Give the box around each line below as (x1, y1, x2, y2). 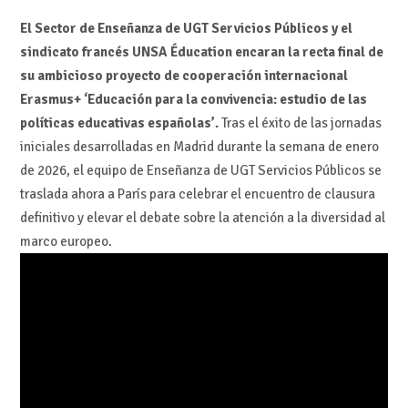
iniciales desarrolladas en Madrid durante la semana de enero (19, 138, 379, 155)
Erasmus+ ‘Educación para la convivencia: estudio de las (19, 90, 367, 107)
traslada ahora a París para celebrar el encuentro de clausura (19, 185, 375, 202)
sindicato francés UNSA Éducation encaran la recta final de (19, 43, 383, 60)
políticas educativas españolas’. (19, 114, 219, 131)
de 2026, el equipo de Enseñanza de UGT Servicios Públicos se (19, 161, 382, 178)
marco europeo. (19, 232, 112, 250)
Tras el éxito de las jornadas (218, 114, 382, 131)
